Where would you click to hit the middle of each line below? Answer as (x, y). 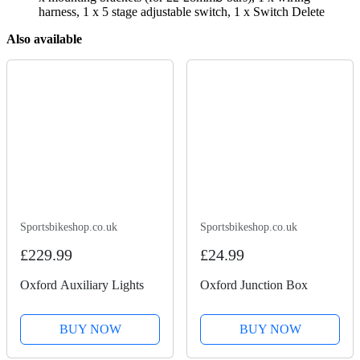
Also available (44, 39)
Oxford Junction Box (254, 284)
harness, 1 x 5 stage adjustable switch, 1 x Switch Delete (182, 11)
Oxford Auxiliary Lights (82, 284)
